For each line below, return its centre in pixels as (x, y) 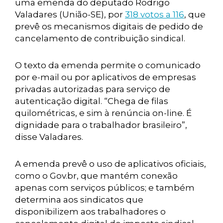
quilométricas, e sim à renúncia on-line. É (103, 113)
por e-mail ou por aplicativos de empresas (106, 77)
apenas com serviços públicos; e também (105, 188)
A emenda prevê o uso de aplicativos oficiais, (111, 164)
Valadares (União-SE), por (70, 14)
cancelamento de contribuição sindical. (100, 38)
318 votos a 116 (155, 14)
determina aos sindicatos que (79, 200)
